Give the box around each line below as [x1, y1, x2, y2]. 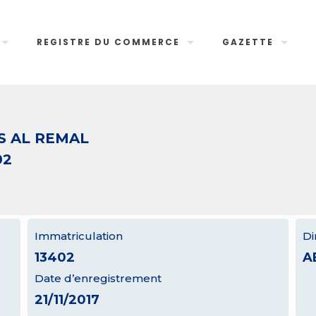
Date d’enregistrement [34, 272, 162, 285]
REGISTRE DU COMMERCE [37, 36, 181, 48]
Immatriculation [34, 229, 123, 243]
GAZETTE [222, 36, 274, 48]
